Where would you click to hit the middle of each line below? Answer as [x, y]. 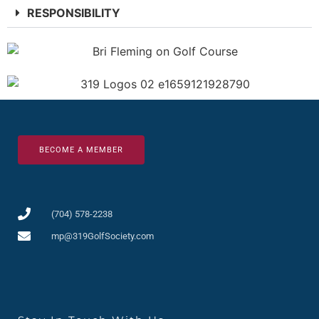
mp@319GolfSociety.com [102, 236]
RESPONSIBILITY [74, 12]
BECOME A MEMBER [81, 150]
